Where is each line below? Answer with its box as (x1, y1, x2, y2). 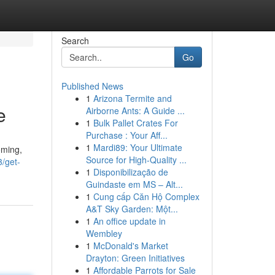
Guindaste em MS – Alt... (85, 178, 183, 190)
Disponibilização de (93, 166, 168, 178)
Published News (61, 80, 123, 92)
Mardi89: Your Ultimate (93, 141, 182, 153)
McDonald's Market (93, 239, 168, 252)
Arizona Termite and (93, 92, 172, 104)
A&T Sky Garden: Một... (85, 203, 178, 215)
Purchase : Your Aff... (85, 129, 168, 141)
